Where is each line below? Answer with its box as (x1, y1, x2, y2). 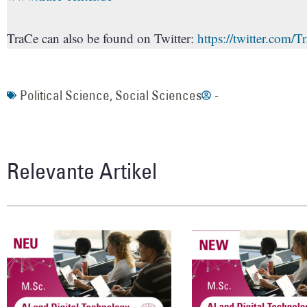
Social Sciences (115, 86, 201, 103)
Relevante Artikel (7, 156, 157, 184)
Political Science (20, 86, 110, 103)
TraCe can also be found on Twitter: (7, 29, 197, 47)
